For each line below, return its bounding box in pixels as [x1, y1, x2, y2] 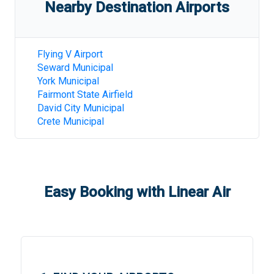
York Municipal [37, 75, 99, 87]
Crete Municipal [37, 116, 104, 127]
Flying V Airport [37, 48, 103, 60]
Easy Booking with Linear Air [43, 183, 231, 201]
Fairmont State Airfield [37, 89, 133, 100]
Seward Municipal [37, 62, 113, 73]
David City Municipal [37, 102, 124, 114]
